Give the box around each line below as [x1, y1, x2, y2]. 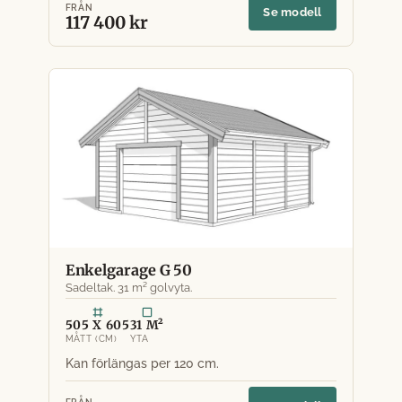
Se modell [263, 4, 322, 19]
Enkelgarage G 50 [65, 261, 193, 279]
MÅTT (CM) [65, 334, 118, 345]
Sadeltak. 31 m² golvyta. [65, 280, 192, 294]
